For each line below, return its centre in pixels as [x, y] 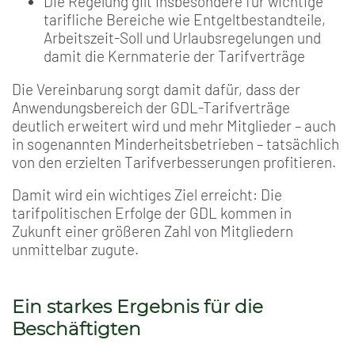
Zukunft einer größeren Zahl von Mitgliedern [153, 231]
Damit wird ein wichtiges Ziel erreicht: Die [147, 195]
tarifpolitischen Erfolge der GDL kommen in [152, 213]
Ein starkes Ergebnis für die [137, 306]
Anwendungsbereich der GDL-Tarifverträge [151, 107]
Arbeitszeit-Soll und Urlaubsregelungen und [182, 38]
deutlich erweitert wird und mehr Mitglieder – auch [174, 125]
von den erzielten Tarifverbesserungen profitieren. [174, 162]
